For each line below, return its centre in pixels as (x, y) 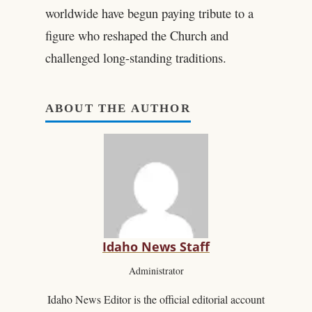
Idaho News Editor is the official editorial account (156, 299)
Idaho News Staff (156, 246)
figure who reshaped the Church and (136, 36)
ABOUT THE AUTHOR (118, 109)
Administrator (156, 270)
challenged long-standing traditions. (135, 58)
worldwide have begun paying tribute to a (149, 13)
